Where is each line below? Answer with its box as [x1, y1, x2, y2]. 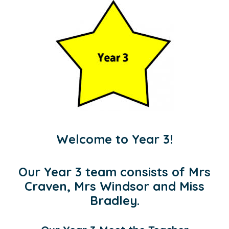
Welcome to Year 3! [56, 131, 173, 147]
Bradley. [89, 192, 140, 208]
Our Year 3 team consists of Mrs [18, 164, 211, 179]
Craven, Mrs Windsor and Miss [25, 178, 204, 194]
